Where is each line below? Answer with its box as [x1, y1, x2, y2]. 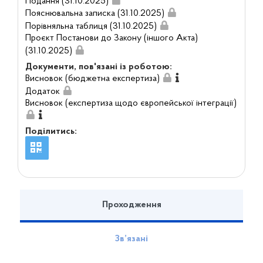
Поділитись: [25, 127, 77, 137]
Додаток [25, 86, 60, 96]
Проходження [102, 200, 161, 210]
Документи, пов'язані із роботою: [25, 62, 172, 72]
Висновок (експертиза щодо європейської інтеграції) [25, 98, 237, 108]
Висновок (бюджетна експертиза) [25, 73, 160, 83]
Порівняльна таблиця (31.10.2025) [25, 22, 157, 32]
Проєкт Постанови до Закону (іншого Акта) [25, 33, 198, 43]
